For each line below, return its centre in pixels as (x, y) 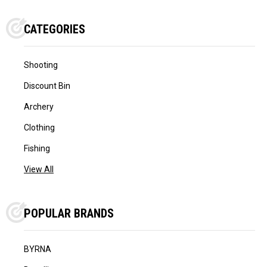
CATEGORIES (55, 29)
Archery (39, 106)
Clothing (39, 127)
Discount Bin (47, 86)
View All (39, 169)
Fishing (37, 148)
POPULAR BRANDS (69, 213)
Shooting (41, 65)
